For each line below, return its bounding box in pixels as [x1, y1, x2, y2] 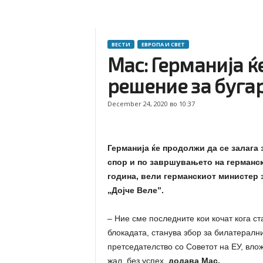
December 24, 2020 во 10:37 [107, 99, 195, 108]
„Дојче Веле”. [107, 186, 164, 195]
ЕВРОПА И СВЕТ [141, 41, 185, 48]
